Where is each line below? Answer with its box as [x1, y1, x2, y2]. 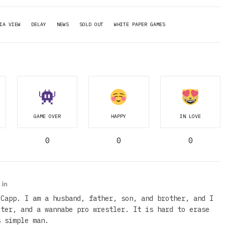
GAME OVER [33, 113, 61, 120]
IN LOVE [179, 113, 201, 120]
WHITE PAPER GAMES [114, 21, 165, 28]
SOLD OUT [79, 21, 103, 28]
